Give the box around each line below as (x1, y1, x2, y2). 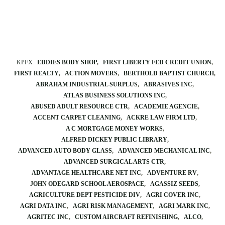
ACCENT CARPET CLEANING (33, 114, 121, 121)
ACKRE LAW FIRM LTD (126, 114, 195, 121)
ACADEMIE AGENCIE (134, 103, 198, 110)
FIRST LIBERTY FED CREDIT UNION (103, 59, 211, 66)
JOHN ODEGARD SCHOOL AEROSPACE (30, 180, 144, 187)
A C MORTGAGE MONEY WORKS (65, 125, 163, 132)
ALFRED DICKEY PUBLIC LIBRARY (61, 136, 167, 143)
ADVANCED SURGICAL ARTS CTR (64, 158, 164, 165)
